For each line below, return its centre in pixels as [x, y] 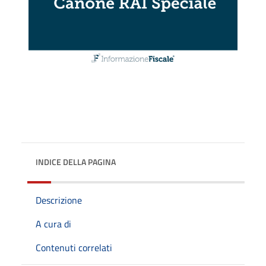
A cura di [53, 224]
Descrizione [59, 200]
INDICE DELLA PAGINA [76, 162]
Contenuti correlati [74, 248]
